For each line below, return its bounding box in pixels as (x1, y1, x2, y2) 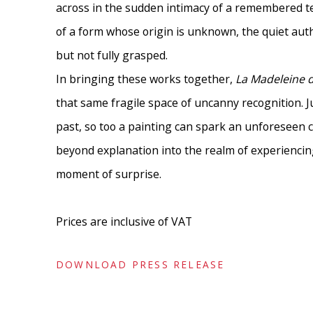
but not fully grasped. (56, 48, 168, 64)
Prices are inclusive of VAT (56, 214, 192, 230)
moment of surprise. (56, 166, 161, 182)
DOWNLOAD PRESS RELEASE (56, 258, 225, 272)
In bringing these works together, (56, 71, 235, 87)
